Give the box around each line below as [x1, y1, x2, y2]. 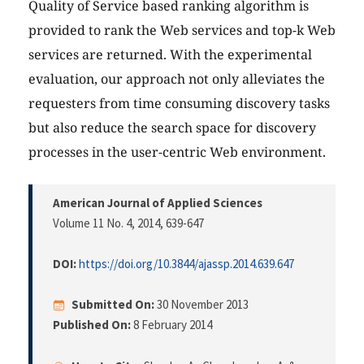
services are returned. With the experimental [28, 45, 312, 64]
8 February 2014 [131, 317, 212, 333]
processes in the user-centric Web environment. [28, 143, 326, 162]
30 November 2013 [154, 297, 251, 313]
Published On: [53, 317, 131, 333]
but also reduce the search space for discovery [28, 119, 316, 137]
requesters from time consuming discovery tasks [28, 94, 330, 113]
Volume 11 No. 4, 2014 [53, 215, 160, 232]
